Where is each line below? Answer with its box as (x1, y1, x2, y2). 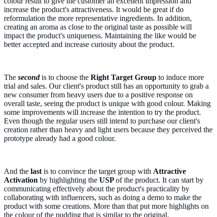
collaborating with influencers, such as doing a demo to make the (4, 193, 201, 201)
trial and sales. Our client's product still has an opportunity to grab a (4, 81, 209, 90)
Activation (4, 175, 40, 184)
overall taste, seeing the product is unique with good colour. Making (4, 99, 211, 108)
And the (4, 167, 31, 175)
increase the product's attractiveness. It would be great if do (4, 5, 184, 14)
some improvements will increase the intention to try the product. (4, 108, 201, 116)
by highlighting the (40, 175, 99, 184)
